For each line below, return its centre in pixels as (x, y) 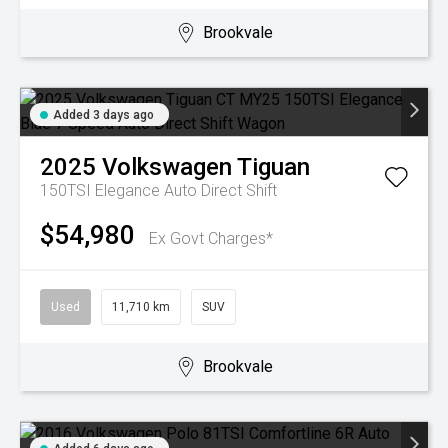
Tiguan (273, 167)
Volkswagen (167, 167)
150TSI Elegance (102, 190)
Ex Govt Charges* (211, 238)
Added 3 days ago (103, 115)
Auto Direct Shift (220, 190)
